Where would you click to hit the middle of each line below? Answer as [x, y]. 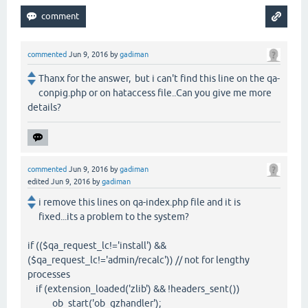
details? [44, 108]
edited [38, 182]
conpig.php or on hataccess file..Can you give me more [155, 93]
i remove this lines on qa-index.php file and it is [140, 202]
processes [49, 275]
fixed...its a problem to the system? [114, 217]
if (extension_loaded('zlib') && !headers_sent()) [134, 289]
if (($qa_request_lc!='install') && [97, 246]
